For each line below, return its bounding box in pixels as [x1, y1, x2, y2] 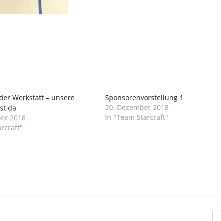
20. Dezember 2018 [105, 102, 169, 112]
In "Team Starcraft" [105, 112, 169, 122]
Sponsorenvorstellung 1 [105, 92, 184, 102]
